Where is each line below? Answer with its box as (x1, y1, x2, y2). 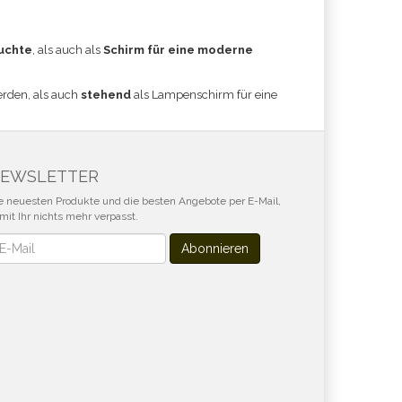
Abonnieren (181, 241, 249, 256)
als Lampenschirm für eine (131, 88, 277, 101)
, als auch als (32, 43, 103, 57)
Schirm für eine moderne (103, 43, 253, 57)
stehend (81, 88, 131, 101)
